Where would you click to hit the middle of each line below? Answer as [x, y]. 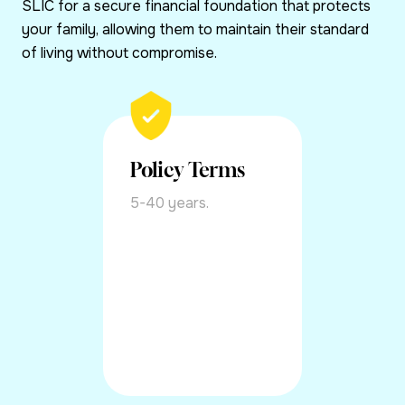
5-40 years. [170, 203]
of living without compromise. [119, 53]
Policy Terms [188, 170]
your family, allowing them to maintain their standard [195, 30]
